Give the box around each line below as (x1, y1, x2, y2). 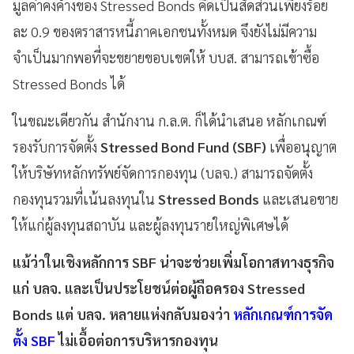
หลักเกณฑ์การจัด (233, 304, 333, 323)
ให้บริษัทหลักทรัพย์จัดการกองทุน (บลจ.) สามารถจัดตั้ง (13, 163, 313, 182)
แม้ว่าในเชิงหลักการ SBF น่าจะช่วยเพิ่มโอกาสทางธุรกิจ (13, 252, 334, 271)
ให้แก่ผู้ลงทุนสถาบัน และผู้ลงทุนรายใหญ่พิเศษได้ (13, 215, 288, 234)
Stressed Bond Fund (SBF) (100, 137, 269, 156)
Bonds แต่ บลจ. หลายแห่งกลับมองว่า (13, 304, 233, 323)
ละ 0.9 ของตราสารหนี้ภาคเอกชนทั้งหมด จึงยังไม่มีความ (13, 21, 317, 40)
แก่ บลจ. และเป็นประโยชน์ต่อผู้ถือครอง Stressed (13, 278, 305, 297)
